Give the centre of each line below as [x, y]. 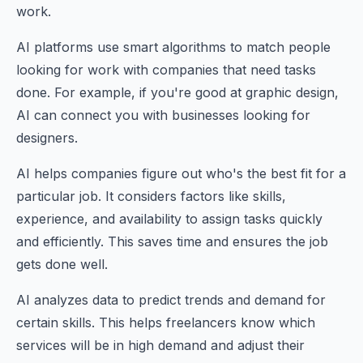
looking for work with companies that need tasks [166, 70]
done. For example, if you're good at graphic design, [177, 92]
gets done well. [62, 264]
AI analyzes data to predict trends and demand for [171, 300]
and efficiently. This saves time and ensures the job [172, 241]
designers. [47, 138]
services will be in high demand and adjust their [160, 345]
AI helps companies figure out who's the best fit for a [181, 173]
